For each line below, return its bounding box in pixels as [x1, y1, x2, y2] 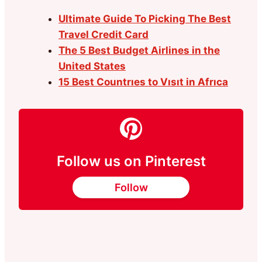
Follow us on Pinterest [56, 152, 206, 170]
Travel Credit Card [58, 28, 149, 40]
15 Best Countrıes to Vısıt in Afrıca [58, 75, 228, 88]
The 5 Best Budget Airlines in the [58, 44, 220, 56]
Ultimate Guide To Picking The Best [58, 12, 231, 25]
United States [58, 60, 126, 72]
